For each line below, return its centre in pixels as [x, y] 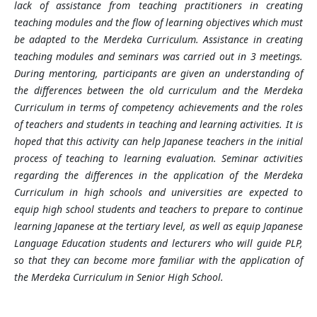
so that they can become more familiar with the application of [158, 260]
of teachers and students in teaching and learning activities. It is [158, 125]
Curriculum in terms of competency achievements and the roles [158, 108]
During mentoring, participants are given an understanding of [158, 74]
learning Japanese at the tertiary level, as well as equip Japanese [158, 226]
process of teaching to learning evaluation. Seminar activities [158, 158]
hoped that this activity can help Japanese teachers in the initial [158, 142]
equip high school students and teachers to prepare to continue [158, 209]
